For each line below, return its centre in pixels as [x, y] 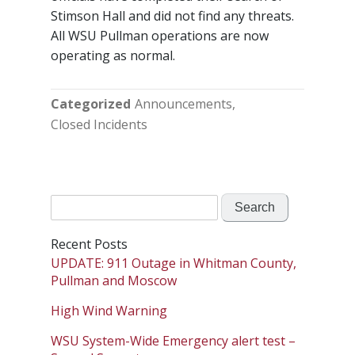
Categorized [91, 104]
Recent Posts [89, 244]
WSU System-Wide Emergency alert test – [173, 341]
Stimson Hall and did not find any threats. [172, 16]
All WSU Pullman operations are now [160, 36]
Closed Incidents [99, 125]
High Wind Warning [109, 311]
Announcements [183, 104]
